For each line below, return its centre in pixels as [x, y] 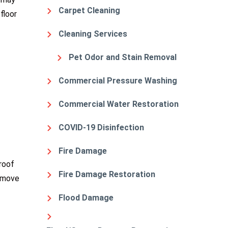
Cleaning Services [93, 34]
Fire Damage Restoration [107, 174]
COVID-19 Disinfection [101, 127]
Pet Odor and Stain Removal [123, 57]
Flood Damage [86, 198]
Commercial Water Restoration [119, 104]
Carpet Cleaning [89, 10]
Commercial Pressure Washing [118, 81]
